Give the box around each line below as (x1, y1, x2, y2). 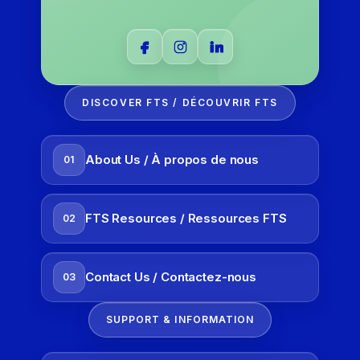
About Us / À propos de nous (85, 152, 259, 168)
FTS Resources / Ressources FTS (85, 211, 287, 227)
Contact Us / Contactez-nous (85, 269, 256, 285)
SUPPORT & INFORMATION (105, 313, 255, 326)
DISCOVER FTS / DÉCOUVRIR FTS (82, 96, 278, 109)
